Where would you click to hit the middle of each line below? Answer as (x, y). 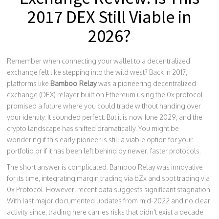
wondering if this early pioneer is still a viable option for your (100, 140)
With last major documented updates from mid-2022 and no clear (109, 201)
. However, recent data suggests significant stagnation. (127, 189)
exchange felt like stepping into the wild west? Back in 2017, (97, 72)
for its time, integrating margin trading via (71, 178)
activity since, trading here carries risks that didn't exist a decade (105, 212)
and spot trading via (178, 178)
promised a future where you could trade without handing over (104, 106)
